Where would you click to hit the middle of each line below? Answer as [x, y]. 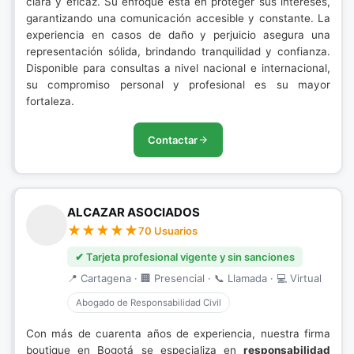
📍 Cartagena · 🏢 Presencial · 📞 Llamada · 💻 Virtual [194, 278]
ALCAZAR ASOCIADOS [134, 212]
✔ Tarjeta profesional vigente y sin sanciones [185, 257]
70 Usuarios [168, 231]
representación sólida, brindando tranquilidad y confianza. [178, 51]
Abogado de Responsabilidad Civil [149, 303]
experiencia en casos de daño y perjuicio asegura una [178, 35]
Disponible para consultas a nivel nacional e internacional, [178, 68]
